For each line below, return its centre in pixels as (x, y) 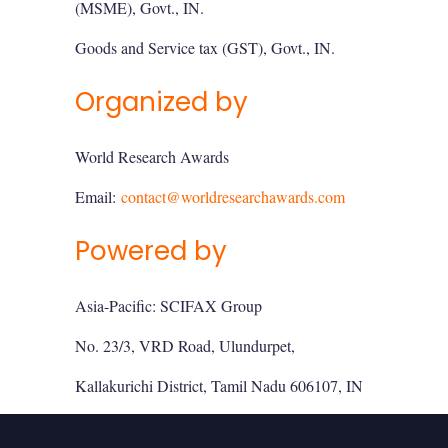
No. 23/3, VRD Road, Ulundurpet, (185, 345)
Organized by (161, 102)
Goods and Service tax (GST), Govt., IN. (205, 47)
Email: (98, 196)
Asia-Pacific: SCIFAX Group (168, 305)
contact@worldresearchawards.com (233, 196)
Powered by (151, 251)
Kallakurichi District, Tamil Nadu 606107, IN (219, 385)
